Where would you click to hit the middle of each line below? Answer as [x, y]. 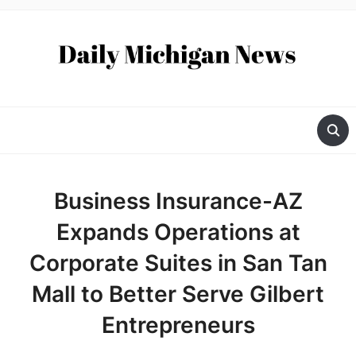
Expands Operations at [178, 232]
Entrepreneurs [178, 325]
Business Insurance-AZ [178, 201]
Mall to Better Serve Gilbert [178, 294]
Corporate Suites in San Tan [178, 263]
